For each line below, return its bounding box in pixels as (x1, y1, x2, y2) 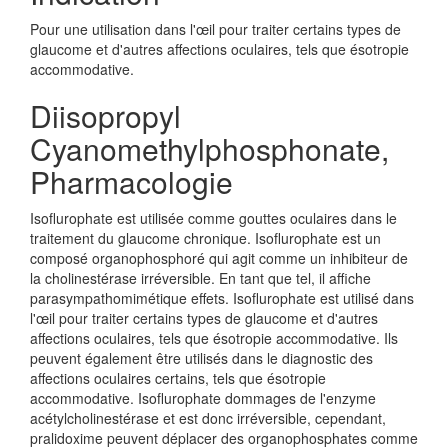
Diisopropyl (30, 94, 181, 137)
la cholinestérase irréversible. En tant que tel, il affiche (30, 268, 371, 288)
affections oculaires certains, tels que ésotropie (30, 368, 326, 388)
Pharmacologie (30, 160, 233, 203)
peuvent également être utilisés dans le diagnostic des (30, 348, 373, 368)
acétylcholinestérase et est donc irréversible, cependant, (30, 408, 386, 428)
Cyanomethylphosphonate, (30, 127, 389, 170)
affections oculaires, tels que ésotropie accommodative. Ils (30, 328, 398, 348)
